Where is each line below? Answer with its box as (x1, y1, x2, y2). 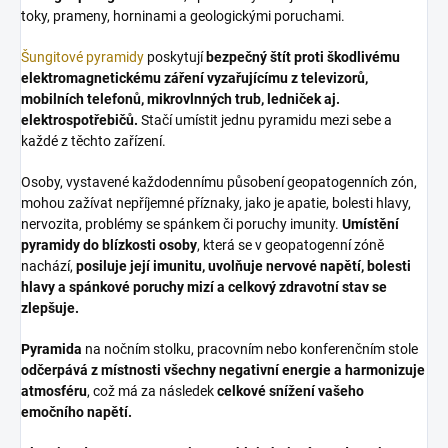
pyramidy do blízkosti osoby (21, 237, 197, 254)
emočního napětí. (21, 404, 132, 421)
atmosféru (21, 383, 87, 400)
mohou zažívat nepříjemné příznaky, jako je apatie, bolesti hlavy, (21, 195, 411, 212)
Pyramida (21, 341, 82, 358)
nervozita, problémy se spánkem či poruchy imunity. (21, 216, 342, 233)
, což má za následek (87, 383, 217, 400)
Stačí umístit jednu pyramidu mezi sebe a (141, 112, 392, 129)
